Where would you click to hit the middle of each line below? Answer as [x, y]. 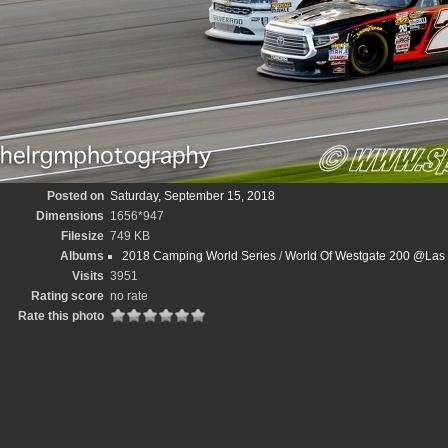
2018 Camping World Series [198, 256]
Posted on [75, 196]
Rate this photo [60, 316]
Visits [87, 276]
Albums [81, 256]
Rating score [67, 296]
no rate [128, 296]
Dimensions [69, 216]
